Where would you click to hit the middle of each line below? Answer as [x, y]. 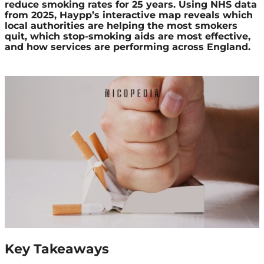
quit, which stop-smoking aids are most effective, [128, 36]
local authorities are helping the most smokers [121, 26]
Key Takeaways [57, 249]
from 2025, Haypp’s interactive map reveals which [129, 15]
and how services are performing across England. [128, 47]
